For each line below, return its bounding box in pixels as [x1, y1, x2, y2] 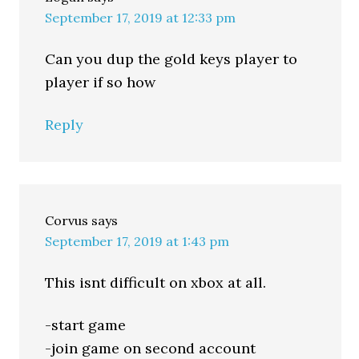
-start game [45, 316, 127, 334]
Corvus [45, 212, 89, 228]
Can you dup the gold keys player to [45, 50, 298, 68]
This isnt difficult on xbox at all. [45, 273, 267, 292]
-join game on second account [45, 339, 256, 357]
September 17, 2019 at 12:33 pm [45, 10, 236, 26]
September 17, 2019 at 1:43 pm [45, 233, 230, 249]
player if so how [45, 73, 156, 91]
